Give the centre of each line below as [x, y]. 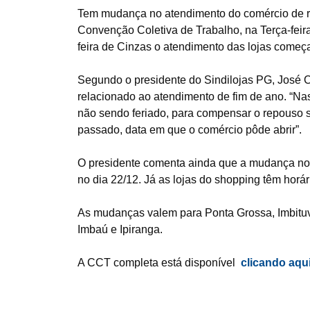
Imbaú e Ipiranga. [121, 229]
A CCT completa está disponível [159, 263]
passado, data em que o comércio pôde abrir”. [190, 130]
